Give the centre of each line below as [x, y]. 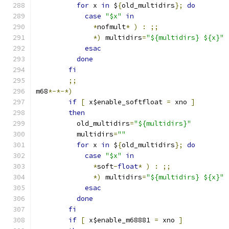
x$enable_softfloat [126, 102]
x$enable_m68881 [120, 220]
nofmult [111, 27]
